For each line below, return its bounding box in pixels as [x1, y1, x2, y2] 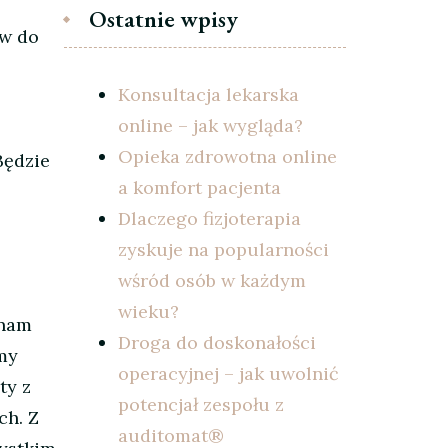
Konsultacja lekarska [117, 82, 299, 106]
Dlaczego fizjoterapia [117, 206, 301, 230]
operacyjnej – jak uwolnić [117, 361, 339, 385]
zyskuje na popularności [117, 237, 329, 261]
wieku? [117, 299, 179, 323]
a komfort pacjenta [117, 175, 281, 199]
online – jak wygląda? [117, 113, 303, 137]
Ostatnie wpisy [88, 2, 238, 34]
